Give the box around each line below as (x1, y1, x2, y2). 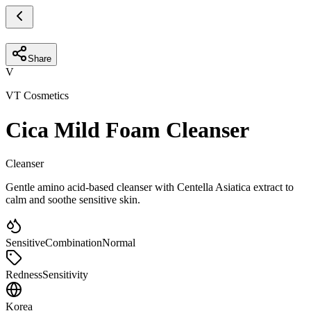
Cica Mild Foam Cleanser (6, 117, 249, 142)
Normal (102, 237, 135, 249)
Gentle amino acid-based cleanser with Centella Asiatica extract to (6, 181, 294, 194)
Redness (6, 269, 42, 281)
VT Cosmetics (6, 90, 69, 102)
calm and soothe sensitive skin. (6, 194, 140, 206)
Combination (45, 237, 102, 249)
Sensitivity (42, 269, 88, 281)
